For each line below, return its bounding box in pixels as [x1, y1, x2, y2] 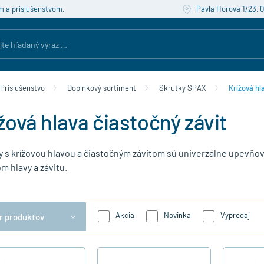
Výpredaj [220, 210, 250, 220]
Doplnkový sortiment [67, 83, 137, 93]
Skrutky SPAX [159, 83, 206, 93]
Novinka [163, 210, 191, 220]
